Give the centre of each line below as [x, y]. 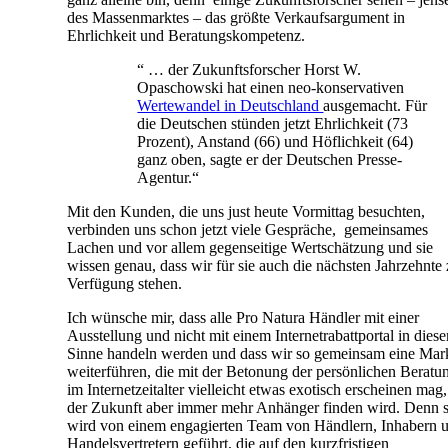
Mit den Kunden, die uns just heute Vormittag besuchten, [246, 211]
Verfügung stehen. [125, 283]
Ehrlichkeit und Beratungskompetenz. [186, 35]
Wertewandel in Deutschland [230, 105]
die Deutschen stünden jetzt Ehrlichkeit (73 [273, 123]
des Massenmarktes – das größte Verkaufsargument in [236, 17]
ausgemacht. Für [375, 105]
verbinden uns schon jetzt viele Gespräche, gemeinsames [248, 229]
